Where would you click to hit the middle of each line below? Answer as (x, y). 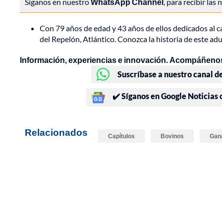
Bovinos (172, 136)
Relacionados (56, 132)
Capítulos (121, 136)
